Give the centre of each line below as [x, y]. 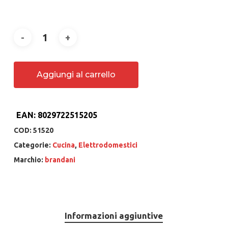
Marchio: [29, 160]
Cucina [63, 145]
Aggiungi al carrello [76, 74]
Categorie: [33, 145]
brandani [60, 160]
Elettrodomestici [108, 145]
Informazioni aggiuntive [114, 215]
